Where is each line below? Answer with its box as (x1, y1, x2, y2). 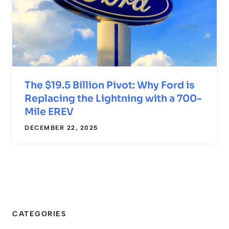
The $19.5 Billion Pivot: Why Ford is (25, 79, 194, 91)
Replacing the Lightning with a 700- (25, 92, 202, 105)
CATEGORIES (12, 209, 66, 218)
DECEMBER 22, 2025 (25, 124, 98, 131)
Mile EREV (25, 105, 74, 118)
